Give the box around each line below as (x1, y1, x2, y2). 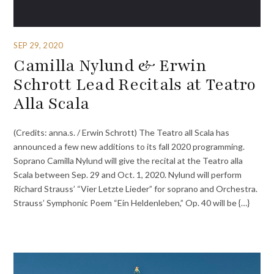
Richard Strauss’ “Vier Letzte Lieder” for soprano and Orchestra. (13, 183, 258, 194)
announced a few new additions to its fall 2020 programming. (13, 141, 245, 152)
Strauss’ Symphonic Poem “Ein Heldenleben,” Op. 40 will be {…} (13, 197, 250, 208)
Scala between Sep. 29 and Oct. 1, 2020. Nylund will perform (13, 169, 242, 180)
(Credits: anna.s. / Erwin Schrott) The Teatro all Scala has (13, 127, 230, 138)
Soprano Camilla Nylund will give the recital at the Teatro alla (13, 155, 243, 166)
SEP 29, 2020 (13, 40, 63, 50)
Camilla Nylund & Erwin (13, 54, 207, 77)
